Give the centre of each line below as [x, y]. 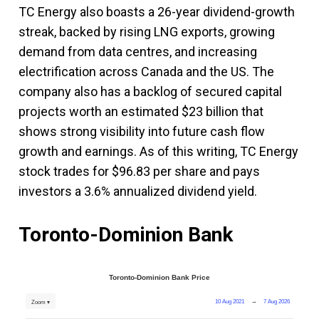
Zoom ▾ [41, 302]
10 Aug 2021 [230, 301]
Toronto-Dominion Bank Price [159, 277]
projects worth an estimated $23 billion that [141, 111]
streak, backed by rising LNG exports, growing [147, 31]
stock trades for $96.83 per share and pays [139, 171]
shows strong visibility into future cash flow [142, 131]
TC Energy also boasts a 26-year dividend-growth [157, 11]
